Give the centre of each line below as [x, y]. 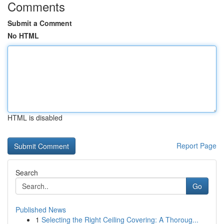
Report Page [196, 145]
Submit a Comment [40, 23]
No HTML [23, 35]
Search [27, 172]
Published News [41, 209]
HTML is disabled [35, 117]
